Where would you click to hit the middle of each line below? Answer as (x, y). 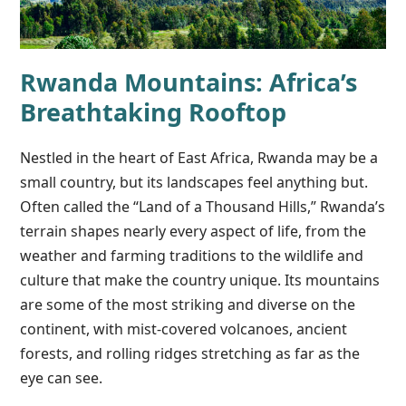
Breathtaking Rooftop (154, 111)
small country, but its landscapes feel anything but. (194, 182)
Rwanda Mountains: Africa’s (189, 82)
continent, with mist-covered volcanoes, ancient (184, 329)
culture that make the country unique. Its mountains (200, 280)
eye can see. (62, 377)
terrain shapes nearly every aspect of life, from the (193, 231)
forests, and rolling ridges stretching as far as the (190, 353)
